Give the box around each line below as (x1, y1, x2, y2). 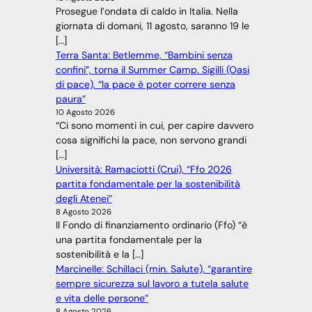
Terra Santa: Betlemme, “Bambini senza (55, 49, 233, 62)
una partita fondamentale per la (55, 233, 202, 247)
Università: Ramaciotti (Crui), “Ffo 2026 (55, 163, 232, 176)
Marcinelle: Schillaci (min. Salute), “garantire (55, 263, 252, 276)
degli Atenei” (55, 192, 112, 205)
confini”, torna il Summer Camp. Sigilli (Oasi (55, 63, 249, 77)
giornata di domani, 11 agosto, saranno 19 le (55, 19, 249, 33)
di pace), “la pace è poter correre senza (55, 78, 235, 91)
